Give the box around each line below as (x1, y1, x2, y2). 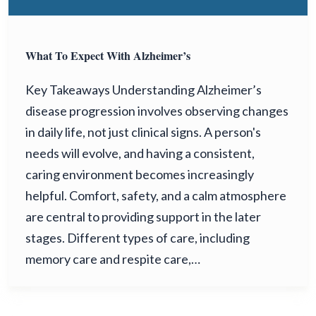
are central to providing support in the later (25, 208, 261, 224)
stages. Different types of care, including (25, 229, 250, 245)
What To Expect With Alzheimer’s (25, 47, 190, 63)
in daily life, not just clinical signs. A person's (25, 123, 261, 140)
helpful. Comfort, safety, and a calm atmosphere (25, 187, 286, 203)
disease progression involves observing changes (25, 102, 288, 119)
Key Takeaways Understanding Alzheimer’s (25, 81, 262, 97)
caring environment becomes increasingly (25, 166, 254, 182)
